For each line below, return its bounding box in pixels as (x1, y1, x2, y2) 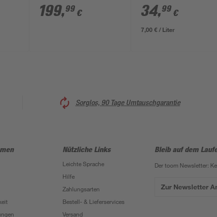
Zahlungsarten (62, 185, 100, 193)
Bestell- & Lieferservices (62, 198, 124, 205)
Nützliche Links (62, 144, 110, 154)
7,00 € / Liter (141, 26, 175, 33)
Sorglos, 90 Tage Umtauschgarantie (75, 97, 180, 107)
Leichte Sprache (62, 160, 104, 168)
